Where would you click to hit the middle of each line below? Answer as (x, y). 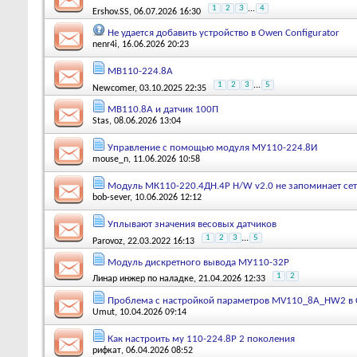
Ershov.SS (111, 12)
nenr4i (105, 44)
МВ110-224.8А (140, 71)
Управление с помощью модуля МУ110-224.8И (212, 147)
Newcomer (114, 88)
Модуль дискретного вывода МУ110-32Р (198, 262)
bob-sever (111, 197)
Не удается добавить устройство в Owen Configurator (224, 33)
